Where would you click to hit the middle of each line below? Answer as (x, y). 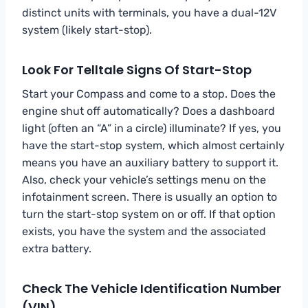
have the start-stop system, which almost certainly (153, 145)
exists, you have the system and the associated (144, 231)
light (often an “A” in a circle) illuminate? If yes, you (152, 128)
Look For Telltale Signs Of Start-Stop (137, 69)
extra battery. (57, 248)
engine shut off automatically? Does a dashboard (148, 111)
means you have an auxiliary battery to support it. (150, 162)
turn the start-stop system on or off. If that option (149, 214)
